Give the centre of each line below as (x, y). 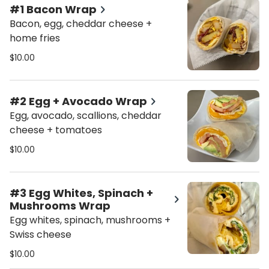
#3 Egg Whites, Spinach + (81, 193)
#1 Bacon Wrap (53, 9)
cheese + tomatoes (56, 130)
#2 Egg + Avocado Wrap (78, 101)
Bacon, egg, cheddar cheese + (81, 24)
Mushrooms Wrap (60, 206)
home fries (35, 38)
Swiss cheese (41, 234)
